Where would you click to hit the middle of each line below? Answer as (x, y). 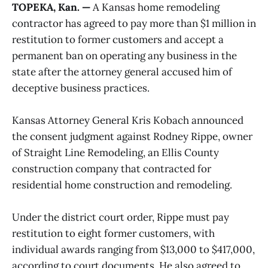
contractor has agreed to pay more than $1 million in (134, 23)
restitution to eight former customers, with (113, 233)
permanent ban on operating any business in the (124, 55)
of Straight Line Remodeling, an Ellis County (115, 152)
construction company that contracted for (112, 168)
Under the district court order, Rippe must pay (121, 217)
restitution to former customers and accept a (118, 39)
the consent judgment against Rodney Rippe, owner (132, 136)
